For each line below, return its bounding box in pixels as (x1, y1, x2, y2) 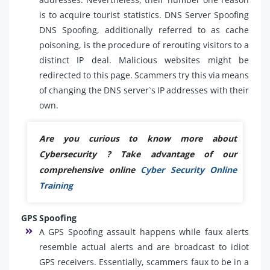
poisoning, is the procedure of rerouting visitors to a (39, 39, 249, 51)
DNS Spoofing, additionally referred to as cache (39, 24, 249, 36)
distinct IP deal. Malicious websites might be (39, 54, 249, 66)
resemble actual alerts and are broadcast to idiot (39, 240, 249, 253)
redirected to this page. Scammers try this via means (39, 69, 249, 81)
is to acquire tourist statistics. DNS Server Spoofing (39, 8, 249, 20)
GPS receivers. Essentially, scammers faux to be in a (39, 256, 249, 268)
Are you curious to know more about (39, 132, 237, 144)
